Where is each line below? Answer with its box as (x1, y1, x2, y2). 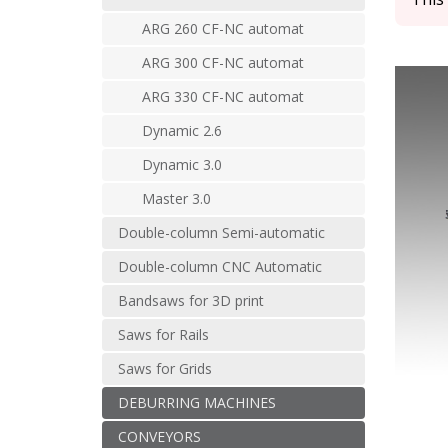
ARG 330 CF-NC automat (142, 86, 304, 106)
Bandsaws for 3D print (118, 290, 264, 310)
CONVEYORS (118, 426, 201, 446)
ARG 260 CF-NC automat (142, 18, 304, 38)
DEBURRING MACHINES (118, 392, 276, 412)
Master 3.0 (142, 188, 211, 208)
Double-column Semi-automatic (118, 222, 325, 242)
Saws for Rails (118, 324, 209, 344)
